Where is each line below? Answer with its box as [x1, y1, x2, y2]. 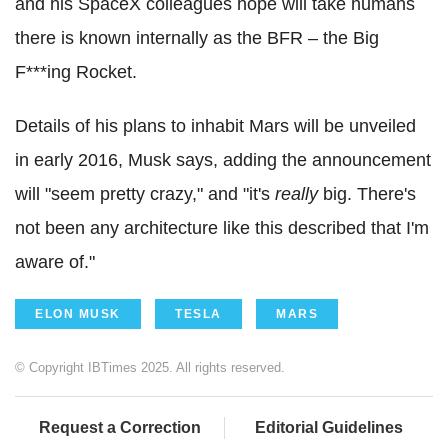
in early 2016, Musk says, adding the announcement [15, 149, 431, 170]
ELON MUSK [35, 306, 121, 321]
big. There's [318, 183, 416, 204]
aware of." [15, 251, 95, 272]
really [275, 183, 318, 204]
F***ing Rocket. [15, 61, 137, 82]
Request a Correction [38, 418, 201, 436]
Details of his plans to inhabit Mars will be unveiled [15, 115, 416, 136]
